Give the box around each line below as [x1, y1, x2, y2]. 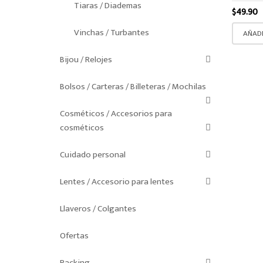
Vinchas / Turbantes [74, 25, 150, 41]
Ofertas [60, 228, 89, 244]
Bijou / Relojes [60, 52, 112, 68]
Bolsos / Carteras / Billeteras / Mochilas [60, 79, 206, 95]
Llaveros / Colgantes [60, 201, 136, 217]
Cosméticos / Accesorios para [60, 106, 172, 122]
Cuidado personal [60, 147, 126, 163]
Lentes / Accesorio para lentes [60, 174, 174, 190]
